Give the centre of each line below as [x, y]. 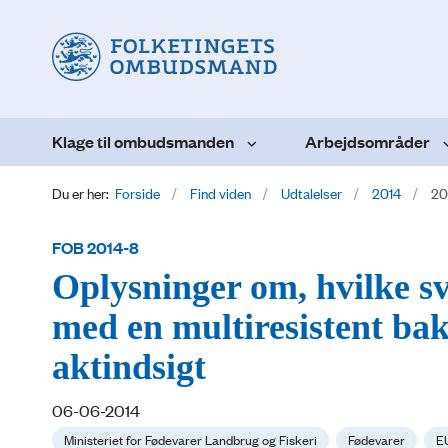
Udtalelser [311, 192]
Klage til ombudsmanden [143, 141]
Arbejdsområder [367, 141]
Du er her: [80, 192]
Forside [137, 192]
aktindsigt [129, 367]
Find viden [220, 192]
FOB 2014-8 [95, 247]
